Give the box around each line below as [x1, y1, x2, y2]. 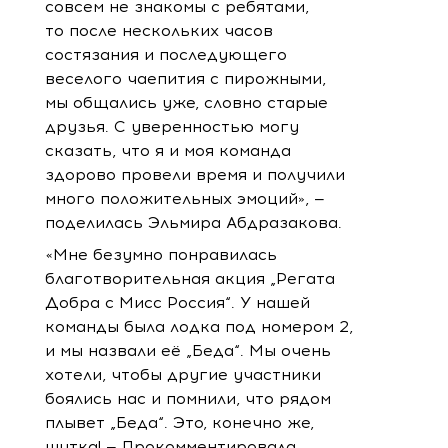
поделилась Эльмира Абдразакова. [45, 213, 342, 232]
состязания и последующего [45, 45, 287, 64]
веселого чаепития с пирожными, [45, 69, 326, 88]
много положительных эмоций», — [45, 189, 325, 208]
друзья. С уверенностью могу [45, 117, 299, 136]
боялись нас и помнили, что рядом [45, 389, 331, 408]
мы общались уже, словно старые [45, 93, 328, 112]
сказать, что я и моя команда [45, 141, 291, 160]
